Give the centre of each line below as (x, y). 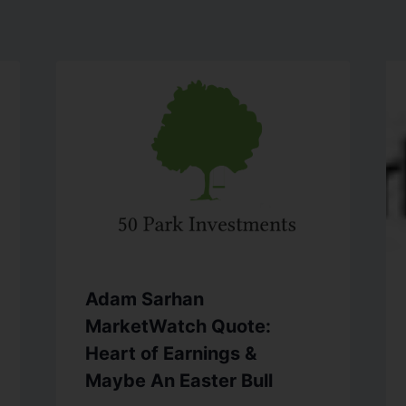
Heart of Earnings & (170, 354)
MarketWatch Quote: (178, 327)
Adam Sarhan (144, 300)
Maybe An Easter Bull (179, 381)
